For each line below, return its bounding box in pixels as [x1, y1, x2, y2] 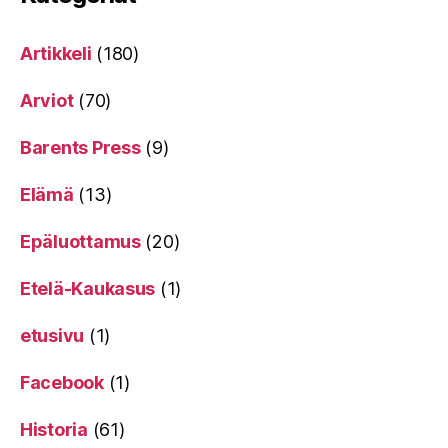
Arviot [20, 89, 74, 111]
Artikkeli [20, 42, 92, 64]
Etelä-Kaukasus [20, 277, 156, 299]
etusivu [20, 324, 85, 346]
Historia [20, 418, 88, 440]
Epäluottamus [20, 230, 141, 252]
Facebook [20, 371, 104, 393]
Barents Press [20, 136, 141, 158]
